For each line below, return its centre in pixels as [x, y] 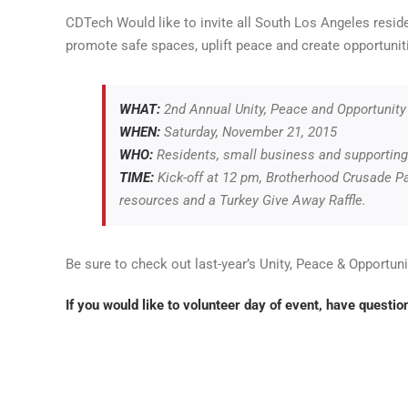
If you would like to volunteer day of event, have [212, 305]
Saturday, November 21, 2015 [250, 132]
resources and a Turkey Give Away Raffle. [243, 200]
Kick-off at [188, 178]
